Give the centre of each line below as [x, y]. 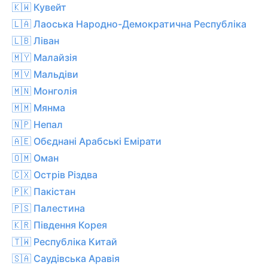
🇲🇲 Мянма [39, 107]
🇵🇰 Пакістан [44, 191]
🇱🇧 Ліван [36, 40]
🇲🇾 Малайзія [45, 57]
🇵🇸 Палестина [48, 208]
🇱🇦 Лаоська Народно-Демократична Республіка [129, 24]
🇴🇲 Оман [35, 158]
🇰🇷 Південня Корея [60, 225]
